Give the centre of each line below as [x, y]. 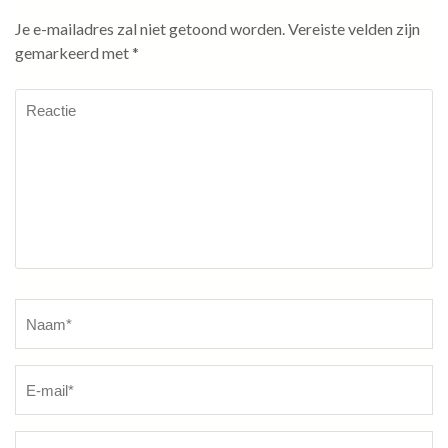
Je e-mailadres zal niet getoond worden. [150, 29]
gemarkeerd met [73, 53]
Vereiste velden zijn [354, 29]
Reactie [40, 100]
